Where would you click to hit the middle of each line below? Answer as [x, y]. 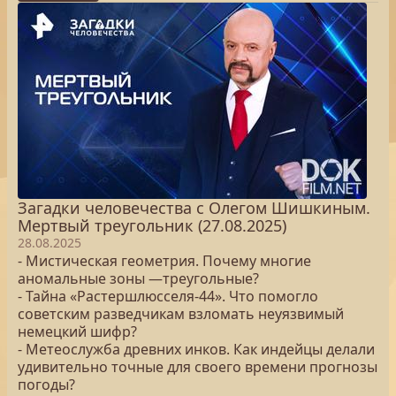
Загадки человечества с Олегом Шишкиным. [194, 208]
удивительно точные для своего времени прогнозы [198, 367]
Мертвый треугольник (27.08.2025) [152, 225]
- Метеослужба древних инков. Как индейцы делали [196, 349]
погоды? [46, 385]
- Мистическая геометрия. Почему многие [164, 261]
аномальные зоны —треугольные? [138, 278]
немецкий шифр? [77, 331]
